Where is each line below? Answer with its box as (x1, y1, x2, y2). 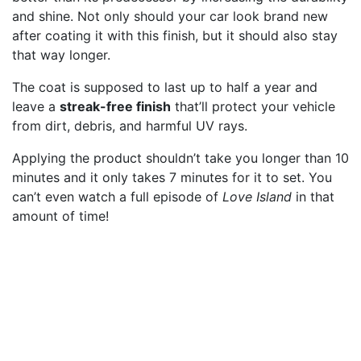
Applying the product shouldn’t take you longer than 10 (12, 149, 349, 166)
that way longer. (12, 46, 110, 63)
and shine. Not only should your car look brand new (12, 7, 328, 24)
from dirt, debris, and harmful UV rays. (12, 117, 247, 134)
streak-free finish (60, 98, 171, 114)
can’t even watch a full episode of (12, 188, 222, 205)
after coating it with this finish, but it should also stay (12, 27, 338, 44)
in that (292, 188, 334, 205)
